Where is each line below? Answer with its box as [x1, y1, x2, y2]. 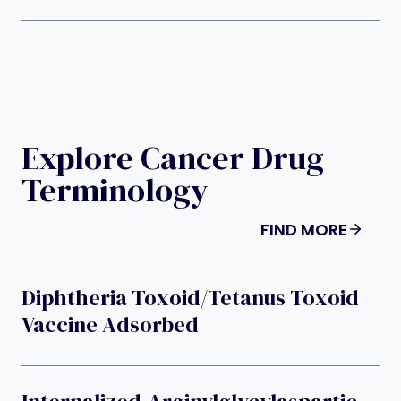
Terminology [21, 167, 209, 212]
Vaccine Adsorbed [21, 309, 199, 339]
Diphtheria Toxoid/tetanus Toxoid [21, 282, 359, 312]
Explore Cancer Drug [21, 135, 324, 180]
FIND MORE [260, 218, 347, 241]
